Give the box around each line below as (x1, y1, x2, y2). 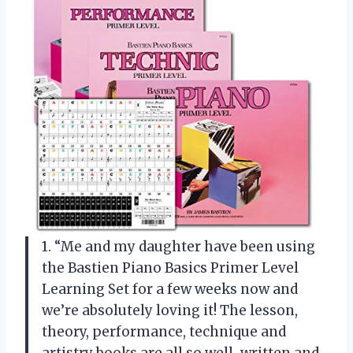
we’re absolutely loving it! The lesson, (42, 301, 298, 319)
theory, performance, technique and (42, 322, 286, 340)
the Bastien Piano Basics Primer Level (42, 258, 299, 277)
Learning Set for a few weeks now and (42, 280, 298, 298)
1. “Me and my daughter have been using (42, 237, 315, 255)
